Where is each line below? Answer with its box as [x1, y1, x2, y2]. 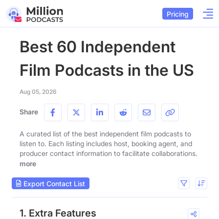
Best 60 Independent [20, 37, 175, 56]
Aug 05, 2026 [20, 88, 56, 95]
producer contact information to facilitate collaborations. [20, 149, 197, 157]
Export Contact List [22, 179, 85, 188]
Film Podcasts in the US [20, 61, 194, 80]
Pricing [167, 9, 189, 18]
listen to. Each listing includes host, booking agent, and [20, 139, 192, 148]
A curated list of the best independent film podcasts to [20, 130, 191, 138]
